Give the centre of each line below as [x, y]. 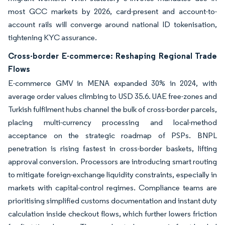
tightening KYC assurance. [52, 37]
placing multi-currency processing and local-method [113, 122]
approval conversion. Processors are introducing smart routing [113, 161]
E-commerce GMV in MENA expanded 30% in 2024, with [113, 83]
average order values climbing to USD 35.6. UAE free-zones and [113, 96]
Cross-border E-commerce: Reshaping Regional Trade [113, 56]
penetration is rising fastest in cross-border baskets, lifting [113, 148]
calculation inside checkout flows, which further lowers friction [113, 214]
